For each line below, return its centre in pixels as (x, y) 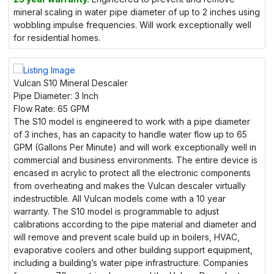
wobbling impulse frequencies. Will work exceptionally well (132, 25)
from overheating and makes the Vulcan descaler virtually (130, 186)
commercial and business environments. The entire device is (135, 160)
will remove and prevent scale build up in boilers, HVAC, (127, 237)
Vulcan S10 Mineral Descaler (71, 83)
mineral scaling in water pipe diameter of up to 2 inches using (137, 12)
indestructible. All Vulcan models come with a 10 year (120, 199)
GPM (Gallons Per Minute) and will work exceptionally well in (135, 147)
